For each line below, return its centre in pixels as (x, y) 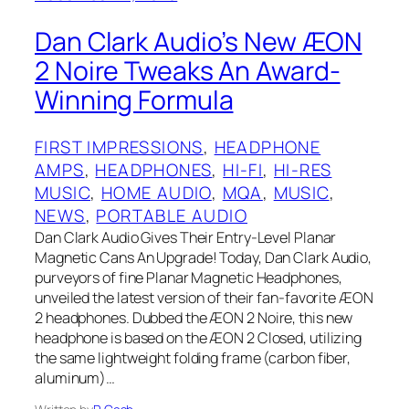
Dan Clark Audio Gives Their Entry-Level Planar (186, 238)
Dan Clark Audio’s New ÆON (199, 41)
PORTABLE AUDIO (172, 216)
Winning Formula (134, 100)
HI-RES (303, 170)
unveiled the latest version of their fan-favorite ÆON (204, 298)
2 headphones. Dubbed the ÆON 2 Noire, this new (194, 318)
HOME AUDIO (156, 193)
